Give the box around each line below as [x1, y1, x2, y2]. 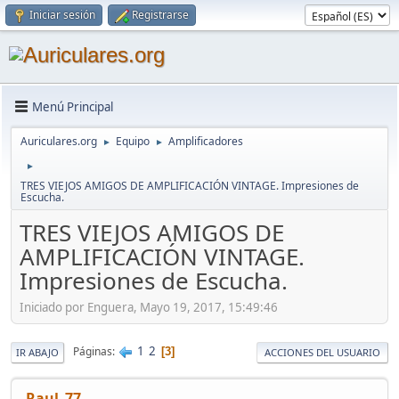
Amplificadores [168, 134, 243, 149]
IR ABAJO [16, 345, 59, 359]
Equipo [116, 134, 150, 149]
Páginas [73, 344, 112, 360]
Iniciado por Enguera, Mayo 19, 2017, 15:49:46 [20, 298, 278, 315]
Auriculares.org [20, 134, 97, 149]
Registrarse [132, 7, 189, 22]
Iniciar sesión [29, 7, 95, 22]
